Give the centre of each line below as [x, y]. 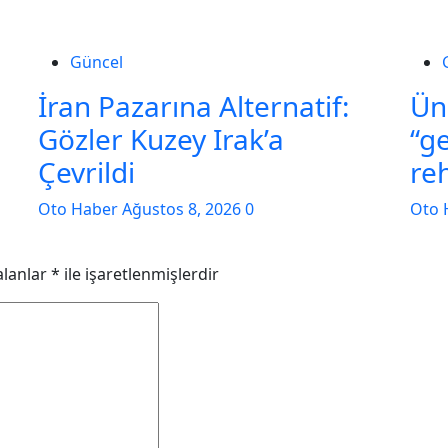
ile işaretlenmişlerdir [139, 274]
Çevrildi [86, 172]
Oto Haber [80, 209]
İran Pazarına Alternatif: [194, 106]
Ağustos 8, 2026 [183, 209]
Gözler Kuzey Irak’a [161, 139]
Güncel [96, 62]
